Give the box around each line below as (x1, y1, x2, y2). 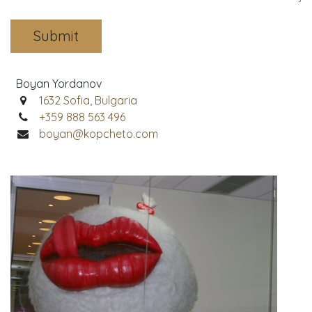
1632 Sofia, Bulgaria (38, 93, 137, 107)
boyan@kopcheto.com (38, 126, 158, 141)
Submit (33, 26, 79, 45)
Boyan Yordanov (16, 76, 102, 91)
